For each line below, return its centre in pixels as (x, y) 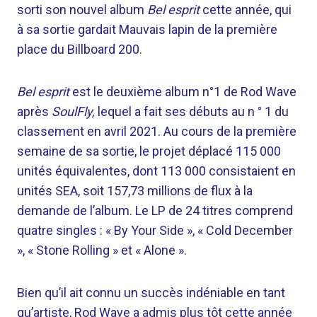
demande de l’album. (76, 211)
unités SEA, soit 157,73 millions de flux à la (135, 191)
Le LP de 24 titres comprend (214, 211)
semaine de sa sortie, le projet (103, 151)
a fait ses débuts (181, 111)
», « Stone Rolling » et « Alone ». (102, 250)
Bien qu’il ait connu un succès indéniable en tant (151, 293)
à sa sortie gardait (68, 29)
